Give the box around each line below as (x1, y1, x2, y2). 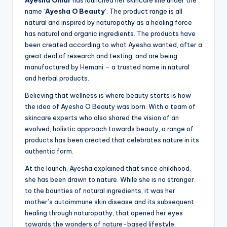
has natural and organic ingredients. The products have (25, 29, 196, 38)
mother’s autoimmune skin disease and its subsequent (25, 198, 194, 206)
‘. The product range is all (105, 7, 182, 16)
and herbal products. (25, 74, 89, 83)
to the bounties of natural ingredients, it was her (25, 186, 175, 195)
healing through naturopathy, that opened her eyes (25, 209, 183, 217)
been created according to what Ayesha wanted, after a (25, 41, 202, 49)
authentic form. (25, 147, 73, 156)
